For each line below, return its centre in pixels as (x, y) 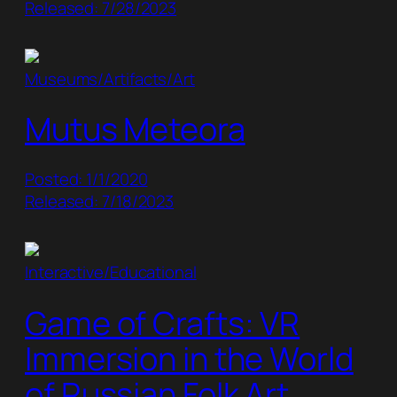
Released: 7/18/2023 (100, 202)
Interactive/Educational (111, 272)
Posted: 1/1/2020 (86, 179)
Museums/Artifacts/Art (110, 78)
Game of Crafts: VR (163, 323)
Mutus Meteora (135, 129)
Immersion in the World (189, 358)
